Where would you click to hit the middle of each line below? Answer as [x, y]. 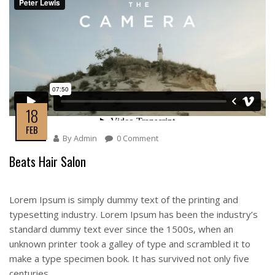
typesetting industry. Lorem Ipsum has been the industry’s [134, 214]
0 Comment [137, 138]
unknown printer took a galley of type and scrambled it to [130, 244]
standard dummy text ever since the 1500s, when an [121, 229]
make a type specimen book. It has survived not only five [129, 258]
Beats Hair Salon [48, 161]
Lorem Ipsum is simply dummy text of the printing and [124, 199]
